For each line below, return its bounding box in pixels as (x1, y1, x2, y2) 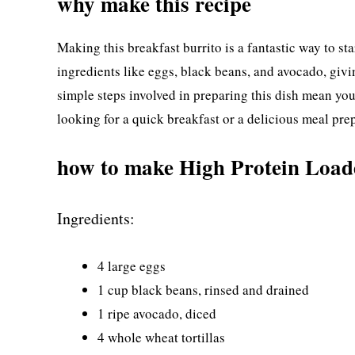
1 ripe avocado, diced (97, 303, 216, 323)
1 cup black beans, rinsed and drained (97, 280, 309, 299)
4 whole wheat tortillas (97, 327, 225, 346)
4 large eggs (97, 256, 166, 275)
